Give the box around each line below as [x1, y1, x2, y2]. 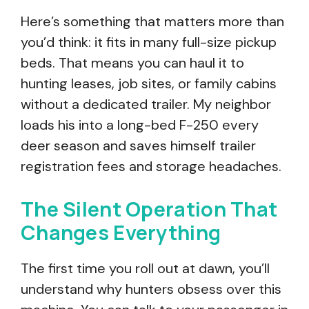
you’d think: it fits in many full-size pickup [21, 33, 277, 51]
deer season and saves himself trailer [21, 137, 256, 154]
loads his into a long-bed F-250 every [21, 116, 259, 134]
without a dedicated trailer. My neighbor [21, 95, 271, 113]
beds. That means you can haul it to [21, 54, 244, 72]
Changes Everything [21, 219, 221, 246]
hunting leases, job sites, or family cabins [21, 74, 277, 92]
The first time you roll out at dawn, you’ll [21, 259, 270, 277]
